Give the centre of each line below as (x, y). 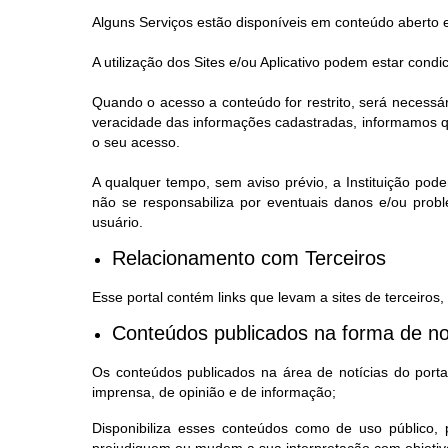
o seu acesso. (136, 142)
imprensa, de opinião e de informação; (214, 392)
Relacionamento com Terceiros (249, 258)
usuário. (117, 222)
